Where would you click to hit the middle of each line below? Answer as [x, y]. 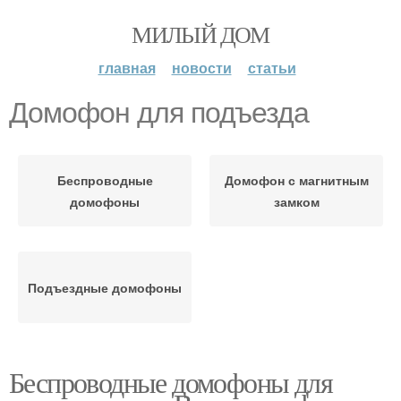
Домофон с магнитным [296, 180]
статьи [272, 68]
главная [127, 68]
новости [201, 68]
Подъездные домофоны [105, 287]
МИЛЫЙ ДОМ [200, 34]
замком [296, 201]
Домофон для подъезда [159, 113]
